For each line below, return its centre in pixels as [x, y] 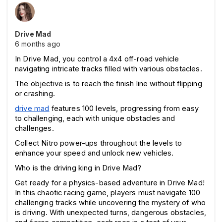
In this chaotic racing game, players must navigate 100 [108, 193]
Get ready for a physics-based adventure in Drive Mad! [110, 183]
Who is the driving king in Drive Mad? [78, 168]
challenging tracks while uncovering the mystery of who [111, 202]
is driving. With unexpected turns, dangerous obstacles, [111, 212]
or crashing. [35, 93]
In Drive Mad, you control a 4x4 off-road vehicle [97, 59]
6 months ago [38, 44]
